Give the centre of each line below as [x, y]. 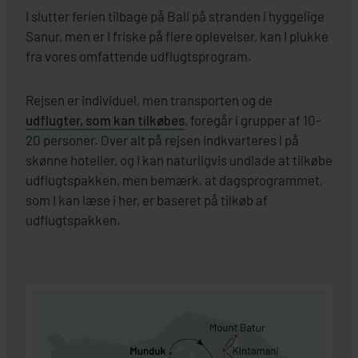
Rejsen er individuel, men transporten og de [150, 99]
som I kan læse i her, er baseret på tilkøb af [147, 199]
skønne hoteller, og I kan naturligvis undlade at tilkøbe [179, 159]
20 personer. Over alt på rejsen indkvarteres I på [162, 139]
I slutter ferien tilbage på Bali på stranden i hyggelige [175, 16]
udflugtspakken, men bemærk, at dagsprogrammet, [174, 179]
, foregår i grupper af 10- [253, 119]
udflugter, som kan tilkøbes [105, 119]
